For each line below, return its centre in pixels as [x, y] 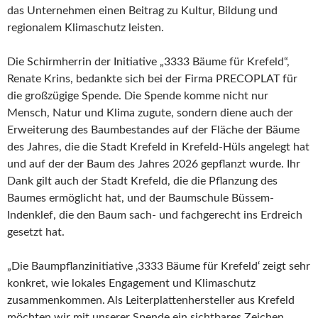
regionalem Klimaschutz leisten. [86, 28]
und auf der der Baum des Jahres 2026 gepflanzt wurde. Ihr [154, 164]
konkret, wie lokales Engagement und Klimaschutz [131, 283]
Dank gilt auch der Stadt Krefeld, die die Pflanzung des [142, 181]
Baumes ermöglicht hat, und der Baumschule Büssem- [141, 198]
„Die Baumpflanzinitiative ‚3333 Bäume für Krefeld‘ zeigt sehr [159, 266]
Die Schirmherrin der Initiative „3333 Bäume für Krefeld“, [148, 62]
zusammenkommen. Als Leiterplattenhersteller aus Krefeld [151, 300]
